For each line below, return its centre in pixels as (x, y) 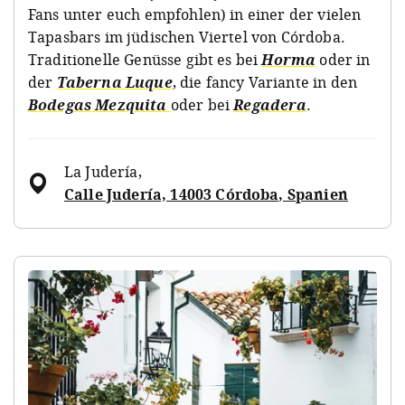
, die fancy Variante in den (265, 82)
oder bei (202, 104)
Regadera (270, 104)
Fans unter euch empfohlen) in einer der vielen (195, 14)
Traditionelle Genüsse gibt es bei (145, 59)
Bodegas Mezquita (99, 104)
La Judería (101, 171)
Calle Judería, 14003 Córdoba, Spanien (206, 194)
